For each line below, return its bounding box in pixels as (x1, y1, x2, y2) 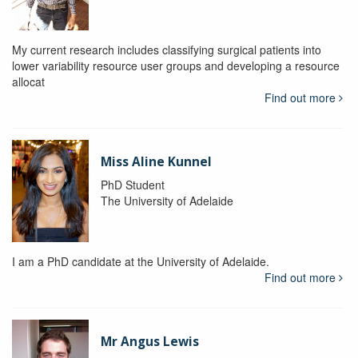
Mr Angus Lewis (100, 333, 199, 351)
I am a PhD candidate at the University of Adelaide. (12, 253, 269, 270)
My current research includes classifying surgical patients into (12, 42, 321, 58)
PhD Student (100, 177, 165, 193)
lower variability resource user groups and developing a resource (12, 58, 340, 74)
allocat (12, 74, 45, 90)
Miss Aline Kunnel (100, 153, 212, 171)
